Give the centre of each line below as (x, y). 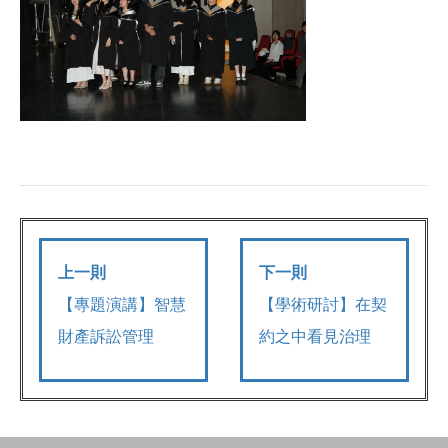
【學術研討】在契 (323, 304)
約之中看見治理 (315, 336)
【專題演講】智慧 (122, 304)
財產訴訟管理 (106, 336)
